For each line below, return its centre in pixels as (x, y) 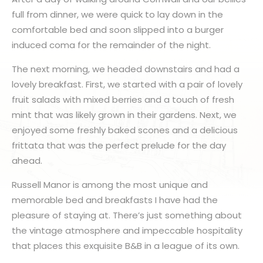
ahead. (27, 161)
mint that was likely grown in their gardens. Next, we (124, 115)
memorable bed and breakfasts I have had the (115, 200)
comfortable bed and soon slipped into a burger (118, 30)
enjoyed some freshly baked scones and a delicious (125, 130)
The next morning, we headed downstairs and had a (126, 69)
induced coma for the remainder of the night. (111, 45)
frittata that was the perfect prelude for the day (119, 145)
